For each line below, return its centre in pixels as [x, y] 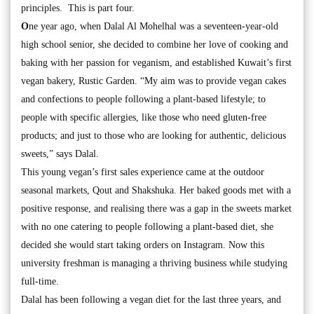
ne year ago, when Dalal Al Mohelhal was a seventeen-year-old [153, 26]
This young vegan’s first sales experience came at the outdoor [143, 172]
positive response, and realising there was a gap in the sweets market [156, 209]
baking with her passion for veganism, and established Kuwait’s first [156, 63]
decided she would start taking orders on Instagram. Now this [143, 245]
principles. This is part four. [78, 8]
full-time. [40, 281]
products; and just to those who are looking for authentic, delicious [153, 136]
